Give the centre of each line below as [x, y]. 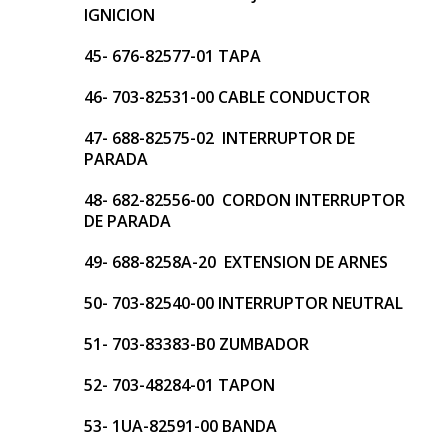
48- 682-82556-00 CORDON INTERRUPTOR [244, 200]
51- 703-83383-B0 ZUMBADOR [196, 344]
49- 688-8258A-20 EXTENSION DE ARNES [236, 262]
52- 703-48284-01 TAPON [179, 385]
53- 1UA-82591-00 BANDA [180, 426]
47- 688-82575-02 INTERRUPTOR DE [219, 138]
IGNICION [119, 15]
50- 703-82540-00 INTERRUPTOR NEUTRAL [243, 303]
